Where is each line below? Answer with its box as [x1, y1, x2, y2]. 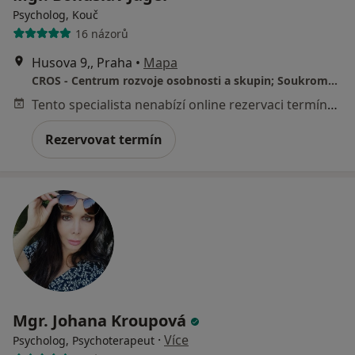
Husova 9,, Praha [32, 54, 132, 72]
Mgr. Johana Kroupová [13, 310, 190, 332]
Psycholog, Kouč [13, 7, 98, 23]
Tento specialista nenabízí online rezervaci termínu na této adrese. [327, 96, 338, 114]
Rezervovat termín [45, 131, 162, 149]
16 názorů [74, 25, 128, 41]
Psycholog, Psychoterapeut [13, 333, 155, 349]
